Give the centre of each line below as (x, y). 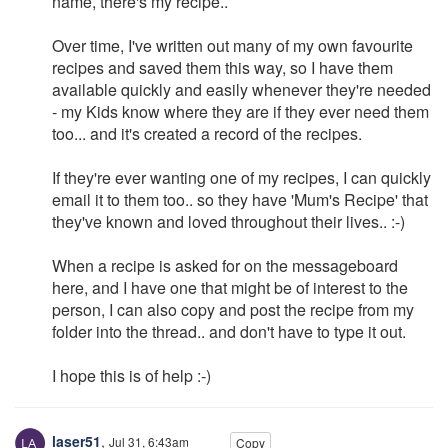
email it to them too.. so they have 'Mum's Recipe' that (240, 199)
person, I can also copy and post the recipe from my (233, 309)
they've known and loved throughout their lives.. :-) (228, 221)
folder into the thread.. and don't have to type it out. (229, 331)
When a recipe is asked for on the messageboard (225, 265)
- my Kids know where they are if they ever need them (240, 111)
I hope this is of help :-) (131, 375)
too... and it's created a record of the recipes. (207, 133)
